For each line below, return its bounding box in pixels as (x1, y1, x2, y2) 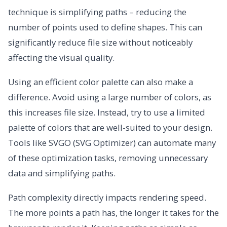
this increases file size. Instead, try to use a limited (8, 106, 205, 119)
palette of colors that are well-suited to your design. (8, 122, 212, 134)
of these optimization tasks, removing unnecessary (8, 152, 208, 164)
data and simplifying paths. (8, 167, 116, 179)
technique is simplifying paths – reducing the (8, 6, 186, 18)
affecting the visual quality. (8, 52, 115, 64)
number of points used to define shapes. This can (8, 21, 202, 33)
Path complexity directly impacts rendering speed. (8, 192, 206, 204)
